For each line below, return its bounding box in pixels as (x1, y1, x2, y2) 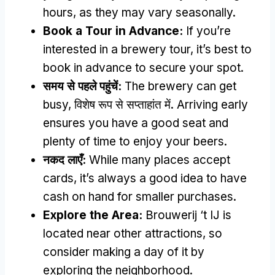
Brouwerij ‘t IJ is (145, 207, 231, 222)
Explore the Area (43, 207, 139, 222)
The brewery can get (125, 79, 236, 93)
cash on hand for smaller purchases (43, 189, 233, 204)
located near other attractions (43, 226, 203, 241)
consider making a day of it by (43, 244, 204, 259)
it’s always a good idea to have (80, 171, 247, 185)
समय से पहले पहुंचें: (43, 79, 122, 93)
